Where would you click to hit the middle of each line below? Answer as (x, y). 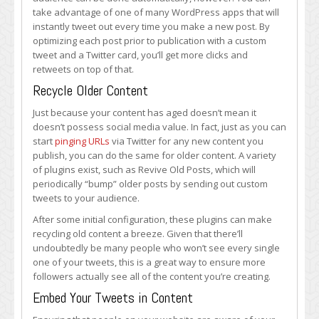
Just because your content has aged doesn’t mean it (145, 113)
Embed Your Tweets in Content (113, 298)
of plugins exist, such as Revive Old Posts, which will (144, 169)
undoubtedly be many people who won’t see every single (156, 248)
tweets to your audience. (86, 198)
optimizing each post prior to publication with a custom (150, 41)
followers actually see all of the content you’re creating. (152, 276)
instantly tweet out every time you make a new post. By (151, 26)
